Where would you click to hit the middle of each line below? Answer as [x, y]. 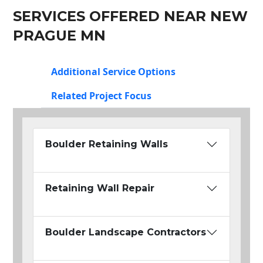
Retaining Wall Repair [100, 188]
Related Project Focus [101, 96]
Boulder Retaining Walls [107, 144]
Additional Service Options [113, 72]
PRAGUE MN [59, 36]
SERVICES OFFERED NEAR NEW [130, 16]
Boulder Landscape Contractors [126, 232]
